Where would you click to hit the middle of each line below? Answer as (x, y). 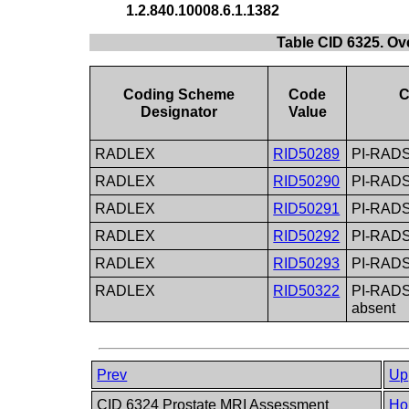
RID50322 (307, 290)
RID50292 (307, 236)
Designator (179, 111)
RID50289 (307, 153)
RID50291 (307, 208)
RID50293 (307, 263)
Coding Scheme (179, 94)
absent (374, 308)
